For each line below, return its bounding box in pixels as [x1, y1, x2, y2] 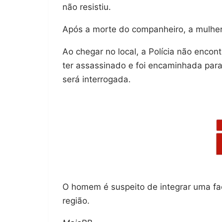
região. [62, 195, 90, 206]
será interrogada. [62, 74, 131, 85]
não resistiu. [62, 2, 111, 12]
